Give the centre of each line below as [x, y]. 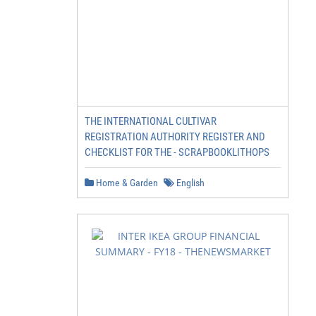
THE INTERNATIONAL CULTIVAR [151, 121]
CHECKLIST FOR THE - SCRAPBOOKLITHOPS [177, 152]
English [189, 183]
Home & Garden [126, 183]
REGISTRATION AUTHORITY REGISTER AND [175, 137]
